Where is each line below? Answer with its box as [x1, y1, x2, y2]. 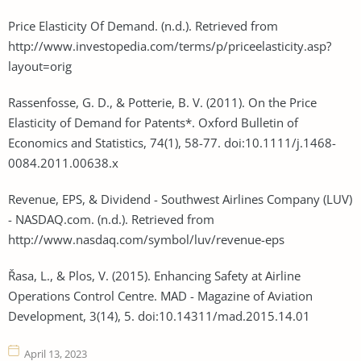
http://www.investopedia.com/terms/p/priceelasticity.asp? [8, 37, 331, 54]
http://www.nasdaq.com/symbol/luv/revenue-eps [8, 230, 284, 247]
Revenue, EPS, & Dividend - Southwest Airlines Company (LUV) [8, 190, 352, 207]
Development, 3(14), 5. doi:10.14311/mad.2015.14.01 [8, 307, 310, 324]
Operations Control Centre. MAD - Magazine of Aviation [8, 287, 313, 304]
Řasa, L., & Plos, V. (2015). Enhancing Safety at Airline [8, 267, 301, 284]
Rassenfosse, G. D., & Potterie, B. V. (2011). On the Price [8, 93, 317, 110]
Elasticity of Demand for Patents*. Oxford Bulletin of [8, 114, 298, 131]
